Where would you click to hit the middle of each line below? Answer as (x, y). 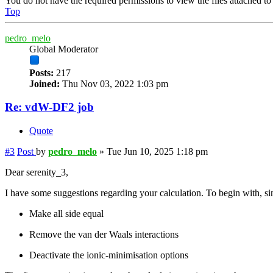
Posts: (41, 73)
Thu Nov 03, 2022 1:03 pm (114, 83)
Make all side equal (66, 214)
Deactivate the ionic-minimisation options (109, 255)
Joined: (44, 83)
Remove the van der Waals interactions (104, 234)
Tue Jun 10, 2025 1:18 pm (157, 151)
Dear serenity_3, (37, 172)
